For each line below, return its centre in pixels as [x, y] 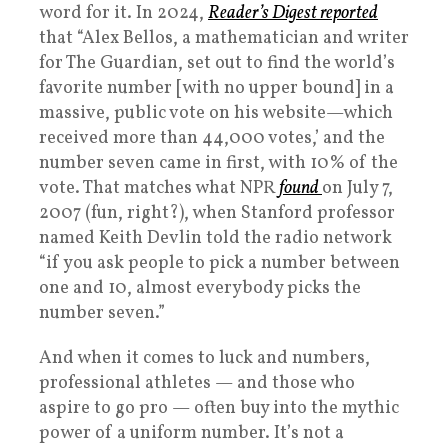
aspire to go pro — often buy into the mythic [219, 409]
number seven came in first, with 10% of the [218, 164]
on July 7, [357, 189]
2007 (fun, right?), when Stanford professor [217, 214]
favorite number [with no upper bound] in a [216, 89]
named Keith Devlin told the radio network [215, 239]
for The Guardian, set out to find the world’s [217, 64]
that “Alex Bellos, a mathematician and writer [224, 39]
